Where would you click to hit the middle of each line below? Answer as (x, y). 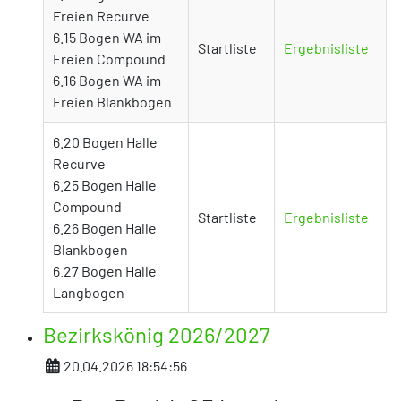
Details (64, 364)
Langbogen (89, 292)
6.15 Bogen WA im (107, 37)
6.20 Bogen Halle (105, 141)
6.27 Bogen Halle (105, 270)
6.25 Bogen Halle (105, 184)
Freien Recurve (101, 15)
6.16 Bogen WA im (107, 80)
